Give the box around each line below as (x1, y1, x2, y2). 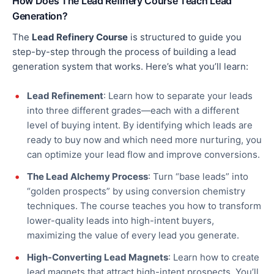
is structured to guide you (128, 31, 242, 43)
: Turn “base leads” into (148, 171, 248, 183)
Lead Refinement (27, 90, 103, 102)
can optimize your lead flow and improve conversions (27, 149, 257, 161)
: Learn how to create (168, 251, 259, 264)
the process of (108, 46, 171, 58)
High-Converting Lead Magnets (27, 251, 168, 264)
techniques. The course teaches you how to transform (27, 200, 261, 212)
